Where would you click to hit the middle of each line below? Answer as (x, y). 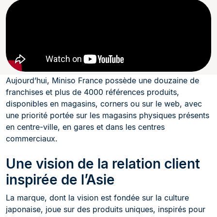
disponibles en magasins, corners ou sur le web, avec (104, 104)
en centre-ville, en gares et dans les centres (85, 127)
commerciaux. (32, 139)
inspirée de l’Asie (60, 180)
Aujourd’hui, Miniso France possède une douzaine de (102, 81)
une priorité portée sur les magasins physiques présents (108, 116)
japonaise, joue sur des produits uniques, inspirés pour (106, 209)
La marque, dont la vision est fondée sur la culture (97, 198)
